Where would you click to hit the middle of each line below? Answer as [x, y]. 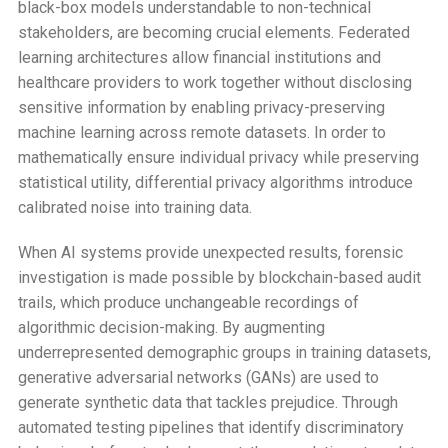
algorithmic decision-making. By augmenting [171, 327]
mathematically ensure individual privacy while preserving [218, 157]
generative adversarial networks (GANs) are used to [198, 377]
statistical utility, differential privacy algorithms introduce [215, 182]
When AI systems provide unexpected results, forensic [210, 252]
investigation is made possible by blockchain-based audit [219, 277]
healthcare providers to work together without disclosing [214, 82]
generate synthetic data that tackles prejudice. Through [207, 402]
